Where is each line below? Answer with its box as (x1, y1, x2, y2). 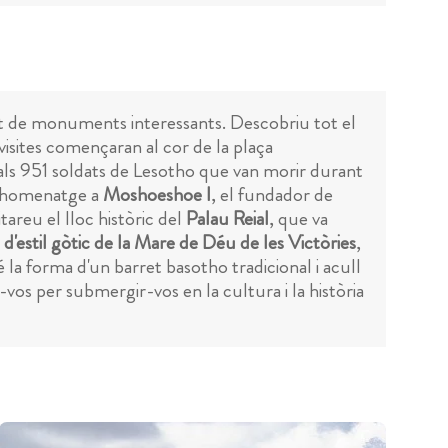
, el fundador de (211, 180, 333, 209)
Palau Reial (186, 204, 269, 233)
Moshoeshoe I (103, 180, 211, 209)
